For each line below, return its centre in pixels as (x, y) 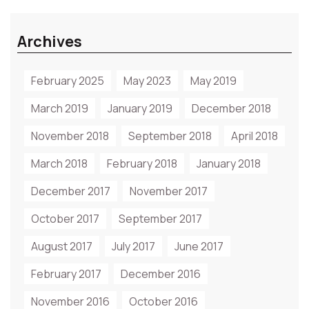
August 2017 (62, 246)
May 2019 (213, 81)
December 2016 (161, 274)
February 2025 (68, 81)
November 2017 (169, 191)
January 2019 (140, 108)
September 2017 (160, 219)
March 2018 (59, 163)
